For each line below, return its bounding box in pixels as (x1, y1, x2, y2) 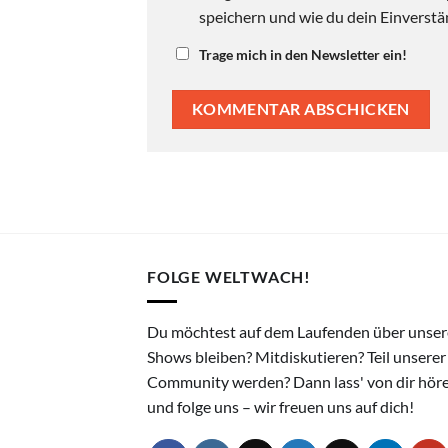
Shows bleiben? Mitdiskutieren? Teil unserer (147, 346, 446, 366)
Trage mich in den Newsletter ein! (199, 46, 407, 64)
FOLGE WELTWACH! (147, 267, 311, 287)
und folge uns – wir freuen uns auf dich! (147, 396, 414, 416)
